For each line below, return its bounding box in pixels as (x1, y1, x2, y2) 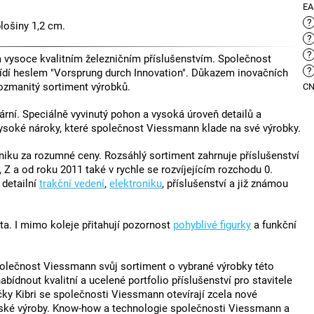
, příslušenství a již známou (162, 177, 288, 191)
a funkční (251, 219, 296, 232)
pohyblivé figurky (173, 219, 251, 232)
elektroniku (109, 177, 162, 191)
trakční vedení (39, 177, 104, 191)
